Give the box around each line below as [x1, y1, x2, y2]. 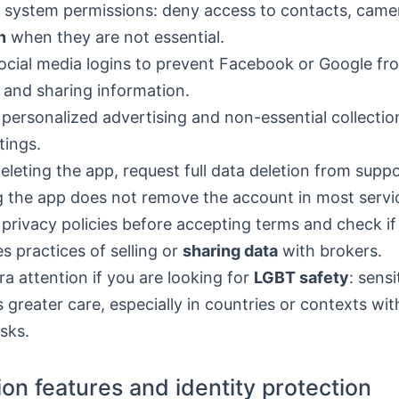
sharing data [183, 241, 278, 260]
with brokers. [278, 241, 382, 260]
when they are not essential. [6, 28, 224, 46]
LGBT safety [254, 268, 349, 287]
